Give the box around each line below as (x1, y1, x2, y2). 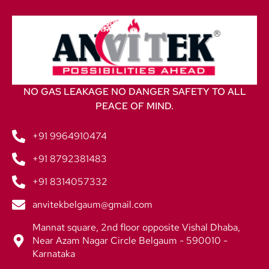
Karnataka (32, 247, 75, 261)
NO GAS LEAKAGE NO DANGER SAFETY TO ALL (23, 85, 246, 98)
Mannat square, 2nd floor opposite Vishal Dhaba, (32, 221, 240, 234)
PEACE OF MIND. (95, 100, 174, 113)
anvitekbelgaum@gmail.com (32, 198, 153, 211)
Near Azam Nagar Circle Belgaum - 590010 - (32, 234, 228, 247)
